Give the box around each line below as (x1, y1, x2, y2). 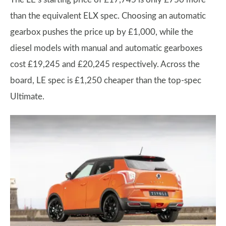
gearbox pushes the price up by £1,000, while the (10, 28, 193, 37)
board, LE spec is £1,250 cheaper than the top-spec (10, 76, 201, 85)
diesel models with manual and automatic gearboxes (10, 44, 202, 53)
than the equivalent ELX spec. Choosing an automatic (10, 12, 206, 21)
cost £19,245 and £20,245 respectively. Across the (10, 60, 200, 69)
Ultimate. (10, 92, 44, 101)
